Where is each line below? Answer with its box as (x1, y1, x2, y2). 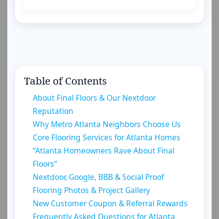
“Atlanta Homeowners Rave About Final (33, 145, 175, 156)
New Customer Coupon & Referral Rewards (33, 198, 188, 209)
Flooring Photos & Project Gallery (33, 185, 150, 196)
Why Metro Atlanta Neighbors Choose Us (33, 119, 181, 130)
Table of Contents (24, 74, 107, 88)
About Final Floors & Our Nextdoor (33, 92, 156, 103)
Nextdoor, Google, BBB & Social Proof (33, 172, 164, 182)
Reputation (33, 106, 73, 116)
